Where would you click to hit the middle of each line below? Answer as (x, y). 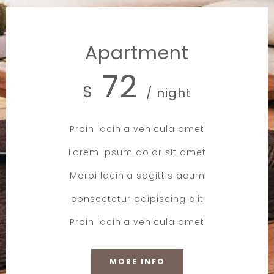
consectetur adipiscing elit (137, 198)
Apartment (137, 53)
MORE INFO (137, 261)
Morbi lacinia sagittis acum (137, 175)
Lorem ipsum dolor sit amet (137, 152)
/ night (169, 93)
